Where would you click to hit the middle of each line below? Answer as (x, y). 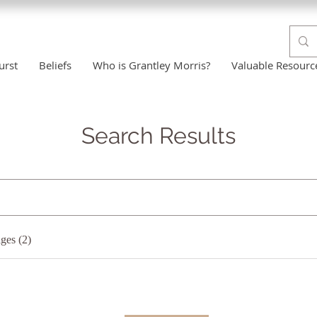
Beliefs (55, 65)
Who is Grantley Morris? (151, 65)
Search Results (158, 136)
